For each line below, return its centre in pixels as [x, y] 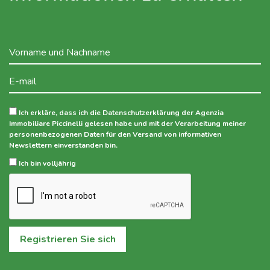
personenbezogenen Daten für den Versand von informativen [115, 134]
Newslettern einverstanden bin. [63, 145]
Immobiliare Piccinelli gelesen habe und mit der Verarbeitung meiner [127, 124]
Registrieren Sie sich [67, 239]
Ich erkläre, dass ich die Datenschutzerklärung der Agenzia [120, 113]
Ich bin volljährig [46, 163]
